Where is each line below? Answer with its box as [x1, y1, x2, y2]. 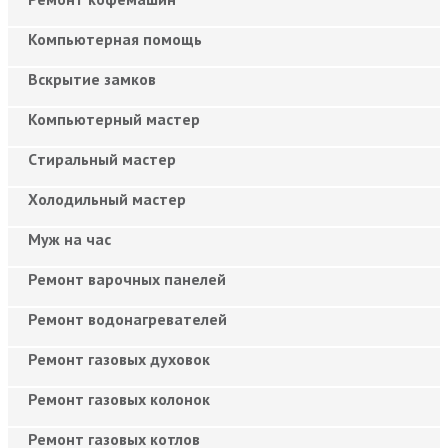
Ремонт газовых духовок [28, 348, 210, 369]
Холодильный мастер [28, 188, 186, 209]
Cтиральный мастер [28, 148, 176, 169]
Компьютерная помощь [28, 28, 202, 49]
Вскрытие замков [28, 68, 156, 89]
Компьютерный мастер [28, 108, 200, 129]
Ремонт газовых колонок [28, 388, 210, 409]
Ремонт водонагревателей [28, 308, 227, 329]
